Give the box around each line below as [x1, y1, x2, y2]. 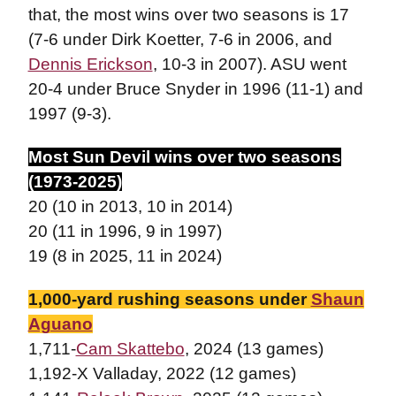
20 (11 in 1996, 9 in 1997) [27, 221, 222, 240]
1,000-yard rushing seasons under [27, 289, 311, 308]
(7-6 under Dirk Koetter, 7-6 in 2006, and [27, 29, 332, 49]
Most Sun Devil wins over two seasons [27, 147, 341, 166]
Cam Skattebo [75, 339, 185, 358]
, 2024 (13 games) [184, 339, 324, 358]
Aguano [27, 314, 93, 333]
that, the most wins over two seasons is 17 [27, 4, 349, 24]
